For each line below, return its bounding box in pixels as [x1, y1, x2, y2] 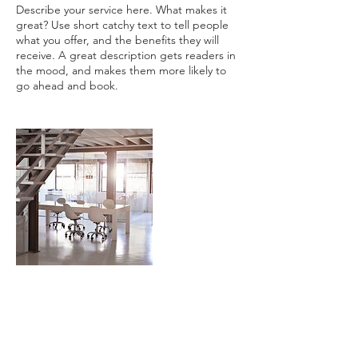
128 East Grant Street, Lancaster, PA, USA [16, 336, 225, 350]
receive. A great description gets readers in [16, 48, 236, 62]
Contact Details [16, 302, 131, 321]
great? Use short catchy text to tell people [16, 18, 229, 32]
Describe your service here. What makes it [16, 2, 227, 17]
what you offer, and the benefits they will [16, 33, 219, 47]
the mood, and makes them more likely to [16, 63, 226, 78]
